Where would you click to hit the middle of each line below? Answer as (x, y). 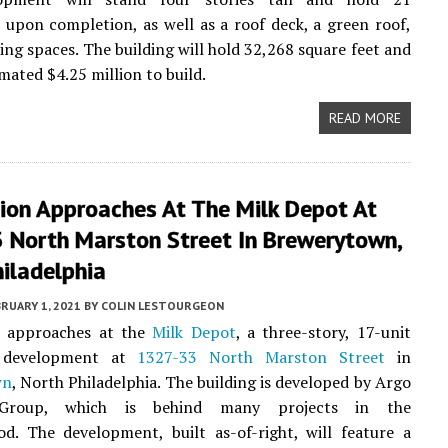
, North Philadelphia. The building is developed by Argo (211, 382)
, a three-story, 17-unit (323, 332)
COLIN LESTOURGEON (162, 305)
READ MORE (364, 118)
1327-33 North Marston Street (261, 357)
